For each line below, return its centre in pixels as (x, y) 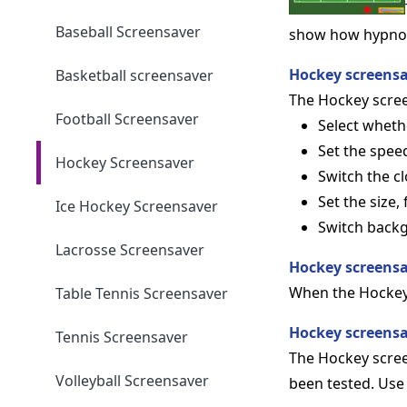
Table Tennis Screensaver (142, 293)
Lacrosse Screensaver (130, 249)
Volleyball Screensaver (133, 380)
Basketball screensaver (135, 75)
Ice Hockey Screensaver (137, 206)
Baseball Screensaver (129, 31)
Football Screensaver (128, 119)
